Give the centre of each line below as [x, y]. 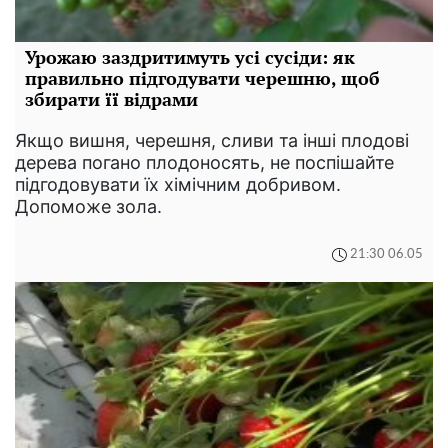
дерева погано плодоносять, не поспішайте [204, 162]
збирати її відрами [111, 98]
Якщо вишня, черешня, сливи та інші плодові [212, 140]
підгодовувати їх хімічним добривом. [178, 184]
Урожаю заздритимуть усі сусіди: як [190, 56]
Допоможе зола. [88, 206]
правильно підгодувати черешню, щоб [202, 77]
